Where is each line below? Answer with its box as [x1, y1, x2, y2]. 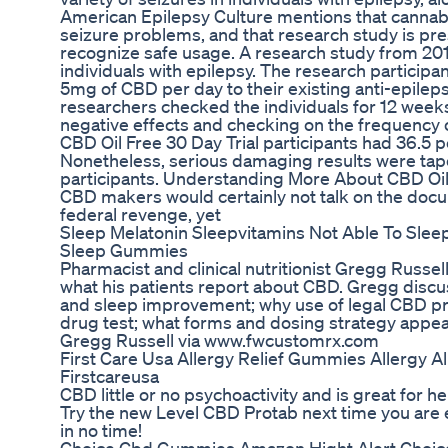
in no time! [60, 419, 142, 442]
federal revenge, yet [60, 203, 221, 226]
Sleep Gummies [60, 239, 188, 262]
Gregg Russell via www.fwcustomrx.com [60, 329, 379, 352]
